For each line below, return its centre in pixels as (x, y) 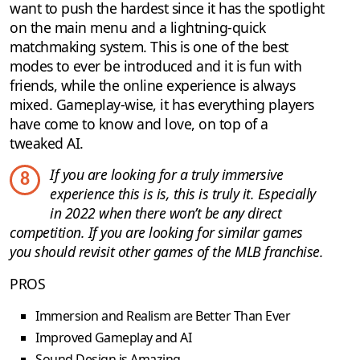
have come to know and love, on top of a (139, 124)
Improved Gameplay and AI (113, 338)
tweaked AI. (47, 143)
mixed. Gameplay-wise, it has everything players (162, 105)
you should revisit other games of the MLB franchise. (166, 252)
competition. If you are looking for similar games (156, 233)
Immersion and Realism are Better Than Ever (163, 316)
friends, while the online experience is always (152, 86)
